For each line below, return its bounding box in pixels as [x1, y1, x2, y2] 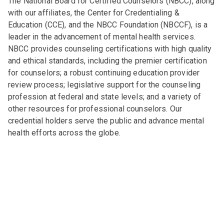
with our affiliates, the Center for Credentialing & [8, 8, 179, 18]
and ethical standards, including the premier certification [8, 56, 207, 66]
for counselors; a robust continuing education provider [8, 68, 200, 78]
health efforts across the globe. [8, 128, 120, 138]
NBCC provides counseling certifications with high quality [8, 44, 212, 54]
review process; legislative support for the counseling [8, 80, 201, 90]
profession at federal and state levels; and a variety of [8, 92, 201, 102]
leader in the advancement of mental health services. [8, 32, 195, 42]
